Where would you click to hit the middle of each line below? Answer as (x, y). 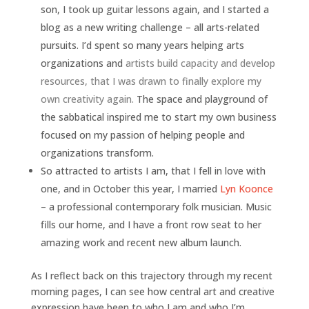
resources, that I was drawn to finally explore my (151, 81)
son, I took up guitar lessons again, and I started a (154, 9)
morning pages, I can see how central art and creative (152, 291)
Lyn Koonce (246, 188)
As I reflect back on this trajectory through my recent (151, 275)
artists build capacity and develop (199, 63)
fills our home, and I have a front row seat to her (151, 224)
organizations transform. (97, 152)
